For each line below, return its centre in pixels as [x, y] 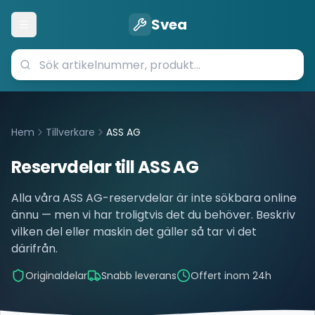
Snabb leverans [139, 276]
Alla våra [37, 198]
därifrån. [34, 249]
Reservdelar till [75, 167]
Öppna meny [56, 31]
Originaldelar [56, 276]
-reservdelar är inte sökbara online [200, 198]
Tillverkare [70, 132]
